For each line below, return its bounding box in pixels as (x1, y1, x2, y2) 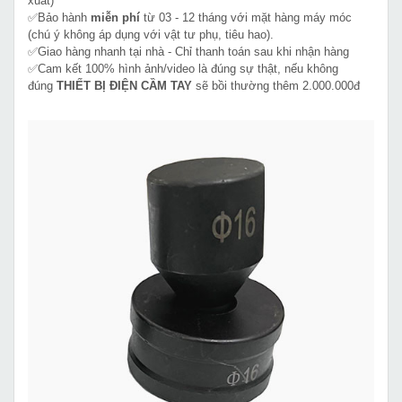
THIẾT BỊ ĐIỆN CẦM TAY (57, 78, 192, 92)
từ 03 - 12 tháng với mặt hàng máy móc (140, 10, 352, 24)
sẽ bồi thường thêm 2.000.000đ (192, 78, 360, 92)
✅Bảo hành (28, 10, 91, 24)
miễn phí (91, 10, 140, 24)
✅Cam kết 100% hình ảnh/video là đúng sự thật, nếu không (28, 61, 338, 75)
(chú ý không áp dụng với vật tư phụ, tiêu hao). (28, 27, 274, 41)
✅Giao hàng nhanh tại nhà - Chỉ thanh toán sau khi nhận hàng (28, 44, 349, 58)
